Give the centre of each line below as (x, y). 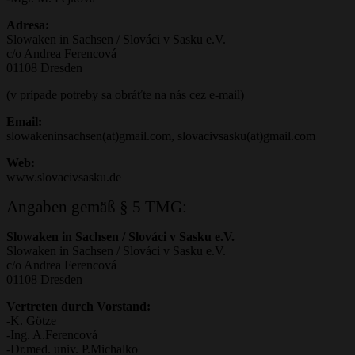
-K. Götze (31, 320)
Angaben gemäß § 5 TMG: (97, 206)
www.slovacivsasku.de (64, 177)
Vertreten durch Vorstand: (78, 306)
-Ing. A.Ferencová (52, 334)
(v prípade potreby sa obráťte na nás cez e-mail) (125, 94)
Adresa (26, 25)
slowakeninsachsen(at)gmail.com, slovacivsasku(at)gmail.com (161, 136)
